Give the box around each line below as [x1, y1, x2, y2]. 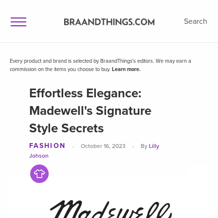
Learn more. [112, 66, 141, 73]
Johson [29, 152, 49, 160]
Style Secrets [29, 121, 104, 136]
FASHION [29, 142, 66, 150]
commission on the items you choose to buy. [10, 66, 112, 73]
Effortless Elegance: [29, 86, 142, 101]
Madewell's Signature [29, 103, 151, 118]
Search [184, 16, 207, 26]
